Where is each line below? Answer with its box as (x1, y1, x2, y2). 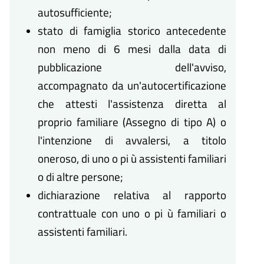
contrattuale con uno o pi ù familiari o (38, 204, 226, 222)
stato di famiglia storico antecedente (38, 22, 226, 39)
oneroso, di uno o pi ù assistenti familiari (38, 150, 226, 167)
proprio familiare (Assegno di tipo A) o (38, 113, 226, 131)
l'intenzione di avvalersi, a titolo (38, 131, 226, 149)
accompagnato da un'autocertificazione (38, 77, 226, 94)
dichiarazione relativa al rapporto (38, 186, 226, 204)
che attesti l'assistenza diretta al (38, 95, 226, 113)
